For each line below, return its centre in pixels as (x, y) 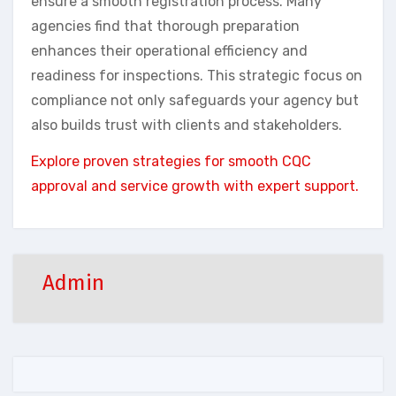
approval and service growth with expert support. (195, 187)
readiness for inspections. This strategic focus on (197, 76)
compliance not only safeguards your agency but (195, 101)
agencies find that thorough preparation (165, 27)
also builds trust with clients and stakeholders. (187, 126)
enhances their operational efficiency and (169, 51)
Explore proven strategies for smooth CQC (171, 162)
